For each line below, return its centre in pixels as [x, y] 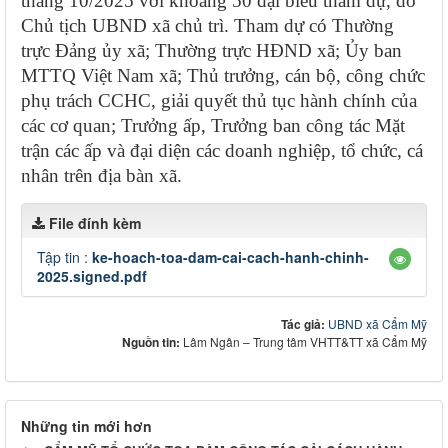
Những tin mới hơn [86, 425]
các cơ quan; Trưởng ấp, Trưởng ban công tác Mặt [213, 125]
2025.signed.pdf [92, 275]
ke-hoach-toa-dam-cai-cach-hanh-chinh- [230, 256]
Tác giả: [304, 323]
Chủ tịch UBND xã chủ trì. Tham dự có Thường [207, 25]
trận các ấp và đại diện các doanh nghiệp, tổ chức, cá [222, 150]
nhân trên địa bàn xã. [101, 175]
